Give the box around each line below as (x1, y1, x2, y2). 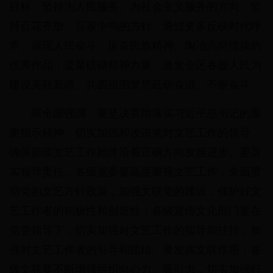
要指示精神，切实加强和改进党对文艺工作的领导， (9, 127, 261, 140)
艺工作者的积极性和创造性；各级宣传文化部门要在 (9, 205, 261, 218)
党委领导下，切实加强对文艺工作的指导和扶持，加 (9, 224, 261, 237)
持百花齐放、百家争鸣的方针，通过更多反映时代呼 (9, 20, 261, 33)
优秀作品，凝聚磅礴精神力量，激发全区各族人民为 (9, 59, 261, 72)
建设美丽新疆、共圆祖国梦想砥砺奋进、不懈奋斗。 (9, 79, 261, 91)
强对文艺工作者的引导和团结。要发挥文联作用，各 (9, 244, 261, 257)
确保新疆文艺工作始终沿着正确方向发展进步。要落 (9, 146, 261, 159)
